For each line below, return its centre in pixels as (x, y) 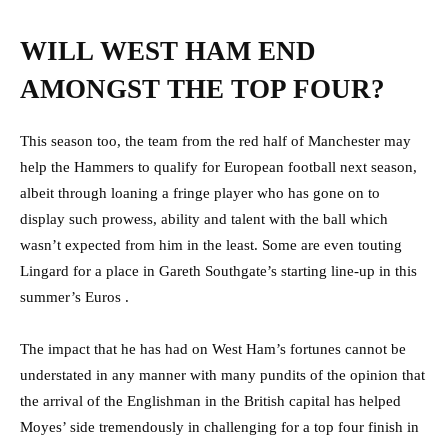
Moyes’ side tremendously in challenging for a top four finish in (219, 426)
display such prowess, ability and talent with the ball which (204, 218)
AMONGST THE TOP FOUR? (202, 88)
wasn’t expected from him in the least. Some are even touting (211, 244)
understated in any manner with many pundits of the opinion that (222, 374)
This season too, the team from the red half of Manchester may (215, 140)
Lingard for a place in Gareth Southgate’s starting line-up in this (218, 270)
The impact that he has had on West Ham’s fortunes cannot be (213, 348)
